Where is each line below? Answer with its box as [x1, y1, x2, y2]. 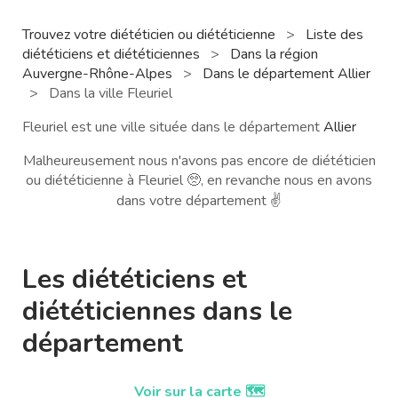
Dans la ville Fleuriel [49, 83, 172, 103]
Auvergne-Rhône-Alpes [22, 63, 176, 84]
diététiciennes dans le [22, 292, 292, 330]
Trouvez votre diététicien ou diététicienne [22, 24, 279, 44]
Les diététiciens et [22, 260, 247, 298]
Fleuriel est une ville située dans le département [22, 116, 323, 137]
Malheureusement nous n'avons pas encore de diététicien [22, 150, 376, 171]
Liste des [306, 24, 363, 44]
